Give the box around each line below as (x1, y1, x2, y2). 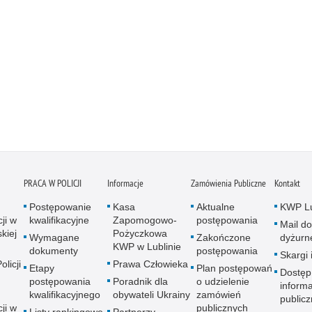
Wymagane (29, 232, 79, 244)
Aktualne (196, 201, 235, 213)
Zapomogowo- (113, 214, 177, 226)
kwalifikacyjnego (29, 289, 100, 301)
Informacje (107, 177, 143, 190)
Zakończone (196, 232, 251, 244)
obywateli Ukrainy (113, 289, 190, 301)
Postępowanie (29, 201, 91, 213)
